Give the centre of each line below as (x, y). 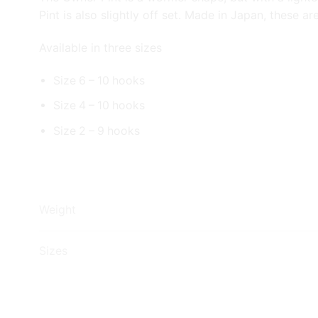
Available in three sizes (100, 47)
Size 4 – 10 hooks (99, 106)
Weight (57, 210)
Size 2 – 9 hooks (97, 131)
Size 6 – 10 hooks (99, 80)
